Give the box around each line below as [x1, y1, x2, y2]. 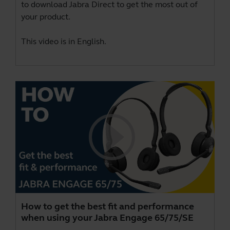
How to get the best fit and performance [21, 201, 194, 213]
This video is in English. [21, 36, 106, 47]
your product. [21, 12, 70, 22]
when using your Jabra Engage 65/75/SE [21, 212, 194, 224]
